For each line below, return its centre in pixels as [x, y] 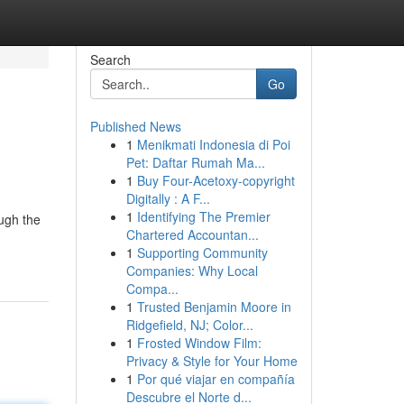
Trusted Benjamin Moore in [214, 307]
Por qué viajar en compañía [216, 379]
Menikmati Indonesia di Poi [213, 144]
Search [110, 60]
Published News [135, 126]
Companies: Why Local [192, 271]
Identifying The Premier [203, 216]
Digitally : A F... [168, 198]
